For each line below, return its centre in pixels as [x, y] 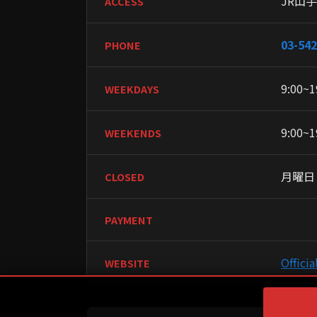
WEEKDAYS [132, 89]
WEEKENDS [133, 133]
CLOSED [125, 177]
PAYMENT [129, 220]
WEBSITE [127, 263]
